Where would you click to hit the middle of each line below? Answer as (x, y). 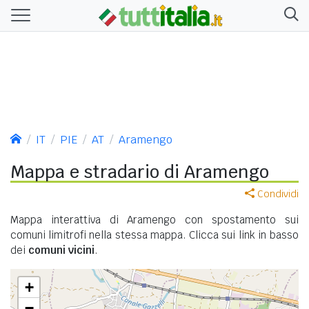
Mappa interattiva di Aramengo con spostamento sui (154, 219)
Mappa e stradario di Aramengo (140, 171)
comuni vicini (61, 250)
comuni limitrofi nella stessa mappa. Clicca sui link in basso (154, 235)
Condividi (277, 193)
